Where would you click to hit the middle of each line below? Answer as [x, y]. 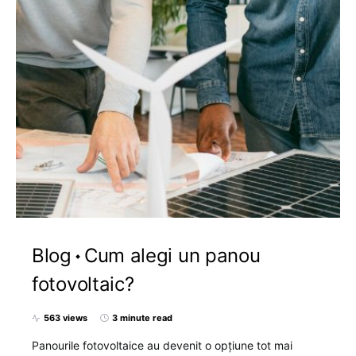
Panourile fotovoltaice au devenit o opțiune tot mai [162, 345]
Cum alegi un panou [172, 255]
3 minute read [142, 318]
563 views [66, 318]
